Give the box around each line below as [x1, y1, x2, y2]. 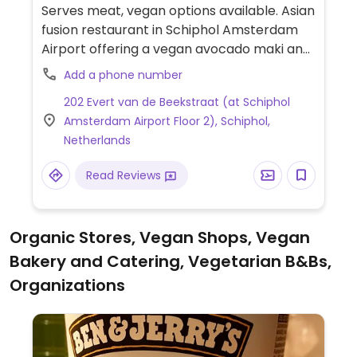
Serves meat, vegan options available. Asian [41, 2, 315, 21]
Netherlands [63, 132, 131, 149]
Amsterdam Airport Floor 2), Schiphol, [63, 113, 270, 130]
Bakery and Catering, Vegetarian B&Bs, [10, 250, 331, 273]
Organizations [10, 274, 125, 297]
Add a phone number [63, 67, 182, 84]
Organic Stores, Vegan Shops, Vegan [10, 226, 310, 249]
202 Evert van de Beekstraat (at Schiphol [63, 94, 290, 111]
